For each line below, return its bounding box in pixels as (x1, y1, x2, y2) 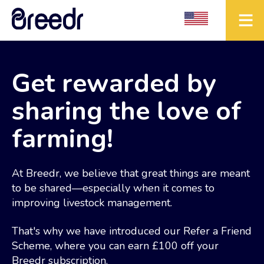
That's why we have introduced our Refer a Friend (12, 223, 252, 238)
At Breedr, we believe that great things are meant (12, 166, 250, 181)
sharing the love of (12, 94, 241, 129)
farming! (12, 121, 113, 157)
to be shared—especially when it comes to (12, 181, 214, 196)
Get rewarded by (12, 66, 216, 101)
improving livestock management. (12, 196, 172, 210)
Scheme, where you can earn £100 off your (12, 238, 219, 253)
